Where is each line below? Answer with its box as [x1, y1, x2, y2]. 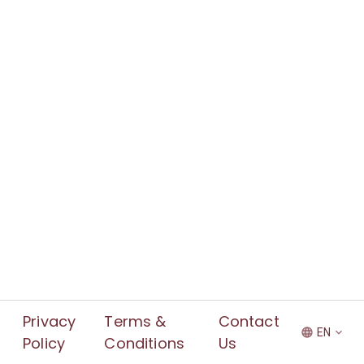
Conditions [104, 333, 185, 353]
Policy [23, 333, 66, 353]
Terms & [104, 311, 167, 331]
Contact [218, 311, 279, 331]
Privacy [23, 311, 76, 331]
